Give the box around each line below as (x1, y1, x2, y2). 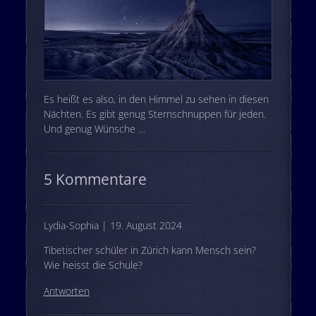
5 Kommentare (43, 169, 147, 189)
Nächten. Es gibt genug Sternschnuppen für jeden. (43, 107, 266, 121)
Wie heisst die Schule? (43, 257, 142, 272)
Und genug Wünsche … (43, 121, 145, 135)
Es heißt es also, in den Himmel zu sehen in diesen (43, 92, 269, 106)
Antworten (43, 284, 90, 298)
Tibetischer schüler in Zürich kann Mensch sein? (43, 243, 256, 257)
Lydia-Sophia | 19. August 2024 (43, 218, 182, 232)
